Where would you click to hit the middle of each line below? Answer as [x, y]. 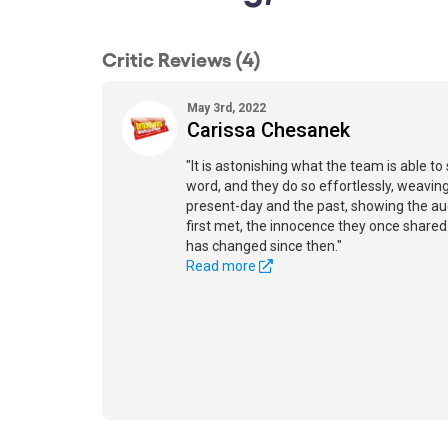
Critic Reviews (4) [181, 58]
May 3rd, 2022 [226, 108]
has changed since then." [264, 246]
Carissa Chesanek [268, 130]
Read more [222, 266]
